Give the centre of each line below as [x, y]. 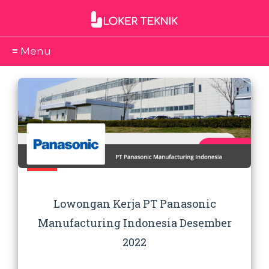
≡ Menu [32, 51]
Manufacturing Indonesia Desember [134, 223]
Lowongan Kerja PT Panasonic [134, 204]
